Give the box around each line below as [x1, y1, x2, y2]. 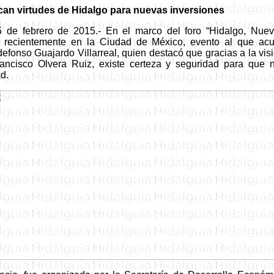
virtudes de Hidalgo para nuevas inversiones [17, 5, 224, 15]
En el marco [105, 26, 167, 36]
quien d [122, 48, 155, 58]
